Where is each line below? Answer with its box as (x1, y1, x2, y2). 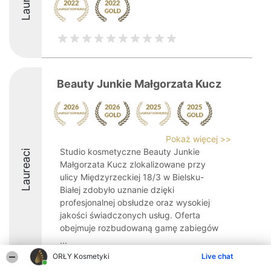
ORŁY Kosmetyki (53, 252, 110, 261)
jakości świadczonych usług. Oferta (60, 210, 200, 220)
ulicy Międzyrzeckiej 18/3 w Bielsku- (60, 172, 204, 182)
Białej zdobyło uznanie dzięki (60, 184, 174, 195)
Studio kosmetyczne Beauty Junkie (60, 146, 200, 157)
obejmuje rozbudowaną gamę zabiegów (60, 223, 218, 233)
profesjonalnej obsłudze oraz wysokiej (60, 197, 210, 207)
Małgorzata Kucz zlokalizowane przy (60, 159, 206, 169)
